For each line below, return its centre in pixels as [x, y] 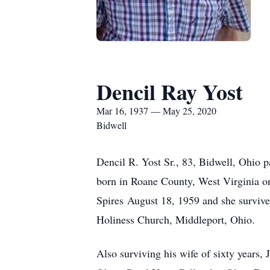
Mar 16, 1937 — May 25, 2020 [156, 111]
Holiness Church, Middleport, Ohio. [176, 219]
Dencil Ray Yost [170, 92]
